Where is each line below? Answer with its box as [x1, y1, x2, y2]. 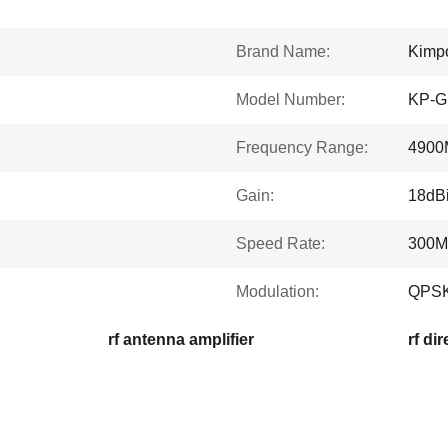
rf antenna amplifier [108, 331, 254, 348]
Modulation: [236, 283, 319, 300]
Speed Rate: [236, 235, 325, 252]
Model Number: [236, 91, 345, 108]
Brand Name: [236, 43, 330, 60]
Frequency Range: [236, 139, 368, 156]
